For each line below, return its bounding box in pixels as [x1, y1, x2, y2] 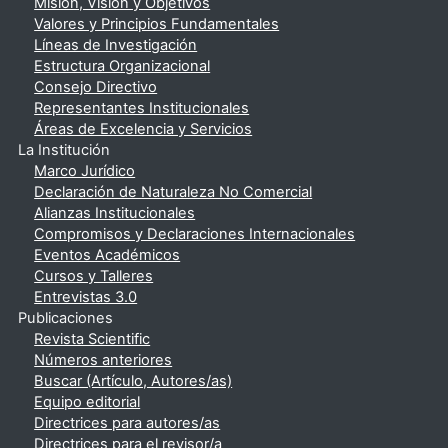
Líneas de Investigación [34, 36, 198, 54]
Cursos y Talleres [34, 267, 154, 285]
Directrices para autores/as [34, 414, 221, 432]
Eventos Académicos [34, 246, 181, 264]
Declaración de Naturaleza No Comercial [34, 183, 313, 201]
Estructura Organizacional [34, 57, 211, 75]
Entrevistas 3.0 [34, 288, 138, 306]
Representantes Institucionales [34, 99, 250, 117]
